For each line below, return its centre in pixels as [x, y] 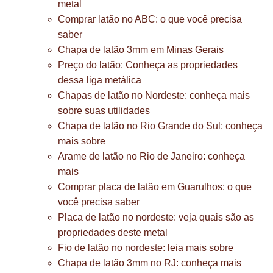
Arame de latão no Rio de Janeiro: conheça [151, 156]
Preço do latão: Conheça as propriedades [148, 65]
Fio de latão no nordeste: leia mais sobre [146, 248]
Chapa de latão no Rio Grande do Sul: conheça [160, 126]
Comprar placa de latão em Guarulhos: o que [155, 187]
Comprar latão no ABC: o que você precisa [150, 19]
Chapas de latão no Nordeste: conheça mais [154, 95]
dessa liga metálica [100, 80]
